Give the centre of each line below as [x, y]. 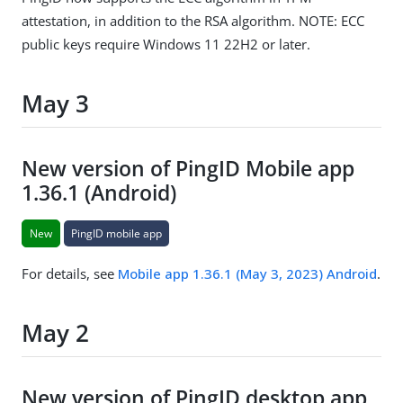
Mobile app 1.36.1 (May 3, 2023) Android [247, 273]
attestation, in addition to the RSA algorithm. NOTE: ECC [193, 20]
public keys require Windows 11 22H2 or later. [166, 44]
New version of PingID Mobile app [188, 168]
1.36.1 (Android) [99, 193]
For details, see [70, 273]
